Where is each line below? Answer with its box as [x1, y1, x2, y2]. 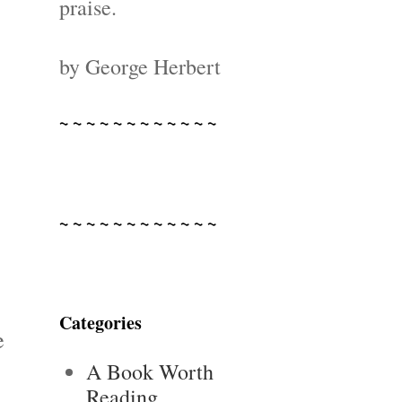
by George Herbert [59, 52, 221, 81]
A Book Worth [86, 357, 214, 386]
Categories [59, 310, 142, 336]
